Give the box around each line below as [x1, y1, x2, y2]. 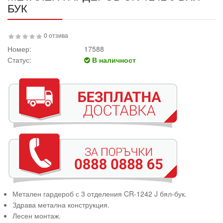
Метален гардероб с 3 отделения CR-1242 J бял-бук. [12, 189, 187, 199]
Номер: [7, 44, 31, 54]
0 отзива [44, 31, 68, 39]
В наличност [90, 55, 136, 65]
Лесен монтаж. [12, 211, 61, 221]
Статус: [7, 55, 31, 65]
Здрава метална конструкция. [12, 200, 110, 210]
